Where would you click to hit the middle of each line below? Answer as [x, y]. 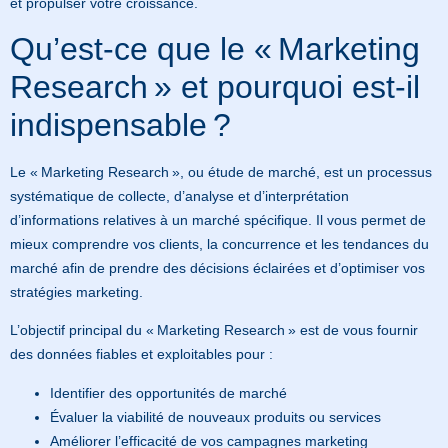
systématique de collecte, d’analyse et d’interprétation [179, 195]
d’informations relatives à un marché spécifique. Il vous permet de [218, 219]
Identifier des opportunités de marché [168, 392]
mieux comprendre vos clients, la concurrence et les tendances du [219, 243]
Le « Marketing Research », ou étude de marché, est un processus [221, 171]
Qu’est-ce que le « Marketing [215, 48]
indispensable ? [120, 124]
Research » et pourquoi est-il [215, 86]
